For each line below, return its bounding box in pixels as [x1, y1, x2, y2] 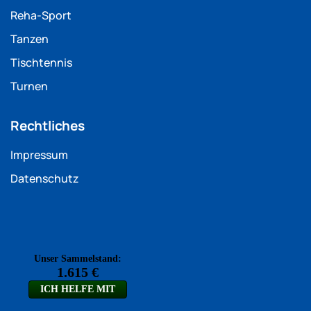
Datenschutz [10, 171, 79, 187]
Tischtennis [10, 55, 72, 71]
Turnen [10, 78, 48, 94]
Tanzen [10, 31, 49, 47]
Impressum [10, 147, 68, 163]
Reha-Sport [10, 8, 72, 24]
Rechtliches [10, 117, 85, 135]
